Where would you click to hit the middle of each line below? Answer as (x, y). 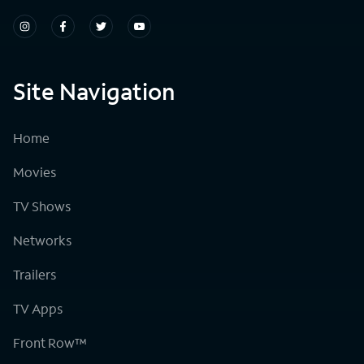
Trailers (35, 274)
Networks (42, 240)
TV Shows (42, 206)
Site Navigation (94, 91)
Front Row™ (50, 342)
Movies (35, 171)
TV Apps (38, 308)
